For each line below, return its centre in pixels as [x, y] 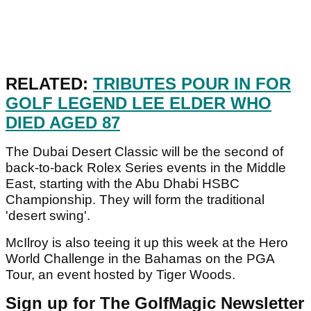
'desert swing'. [48, 215]
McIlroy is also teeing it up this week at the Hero [147, 242]
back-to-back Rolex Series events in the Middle [146, 167]
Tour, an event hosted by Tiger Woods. [120, 274]
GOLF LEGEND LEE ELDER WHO [138, 103]
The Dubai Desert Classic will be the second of [144, 151]
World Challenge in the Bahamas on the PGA [140, 258]
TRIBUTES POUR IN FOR [192, 83]
